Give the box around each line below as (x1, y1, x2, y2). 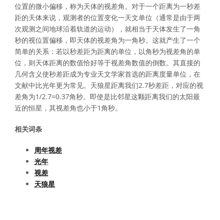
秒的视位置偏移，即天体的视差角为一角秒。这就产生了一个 (15, 35, 200, 45)
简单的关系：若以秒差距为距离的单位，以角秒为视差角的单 (15, 47, 200, 56)
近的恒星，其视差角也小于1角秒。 (15, 103, 122, 112)
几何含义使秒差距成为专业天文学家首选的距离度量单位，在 (15, 69, 200, 79)
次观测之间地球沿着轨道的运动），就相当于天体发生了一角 (15, 24, 200, 33)
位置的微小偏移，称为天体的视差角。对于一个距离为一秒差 (15, 1, 200, 11)
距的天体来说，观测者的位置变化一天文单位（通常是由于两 (15, 13, 200, 22)
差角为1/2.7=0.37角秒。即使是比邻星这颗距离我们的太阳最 (15, 92, 200, 101)
